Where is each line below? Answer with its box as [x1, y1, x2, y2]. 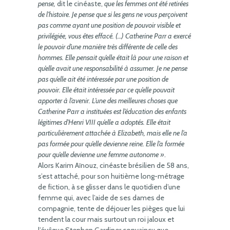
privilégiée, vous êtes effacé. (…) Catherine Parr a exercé [38, 31, 191, 41]
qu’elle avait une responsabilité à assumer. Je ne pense [38, 64, 187, 73]
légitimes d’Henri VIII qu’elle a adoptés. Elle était [38, 118, 170, 127]
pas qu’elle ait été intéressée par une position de [38, 74, 168, 84]
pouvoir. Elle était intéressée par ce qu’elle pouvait [38, 85, 175, 94]
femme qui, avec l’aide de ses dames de [38, 193, 164, 202]
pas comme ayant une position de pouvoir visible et [38, 21, 181, 30]
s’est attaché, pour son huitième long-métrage [38, 171, 184, 181]
